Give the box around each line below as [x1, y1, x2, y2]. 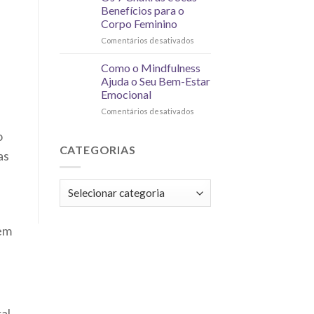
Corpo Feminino [100, 17, 177, 31]
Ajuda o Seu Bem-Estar [100, 74, 210, 88]
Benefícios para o [100, 4, 184, 18]
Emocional [100, 88, 151, 102]
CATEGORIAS [59, 143, 136, 157]
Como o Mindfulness [100, 61, 200, 75]
